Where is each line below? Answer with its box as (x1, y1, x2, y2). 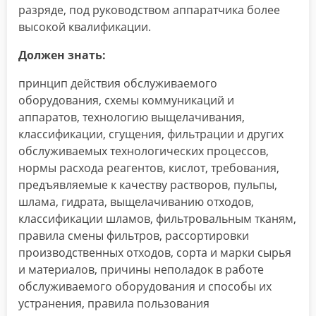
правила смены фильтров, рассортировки (18, 228, 249, 244)
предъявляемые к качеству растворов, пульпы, (18, 177, 277, 193)
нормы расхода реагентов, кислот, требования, (18, 160, 279, 176)
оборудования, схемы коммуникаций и (18, 92, 234, 109)
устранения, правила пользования (18, 296, 209, 312)
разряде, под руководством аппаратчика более (18, 2, 280, 18)
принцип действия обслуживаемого (18, 75, 217, 92)
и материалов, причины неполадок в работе (18, 262, 264, 278)
